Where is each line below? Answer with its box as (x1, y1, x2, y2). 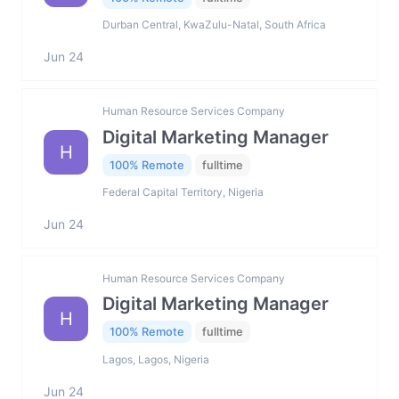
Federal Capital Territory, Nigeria (102, 185, 264, 199)
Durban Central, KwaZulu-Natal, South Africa (102, 18, 326, 32)
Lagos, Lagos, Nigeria (102, 352, 209, 366)
